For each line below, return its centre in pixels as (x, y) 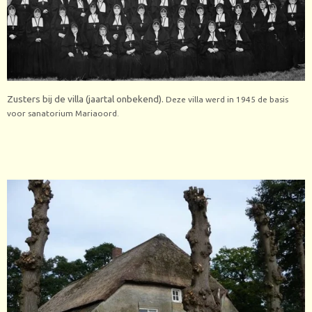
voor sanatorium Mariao (55, 114)
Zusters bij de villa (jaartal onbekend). (86, 99)
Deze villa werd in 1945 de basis (227, 100)
